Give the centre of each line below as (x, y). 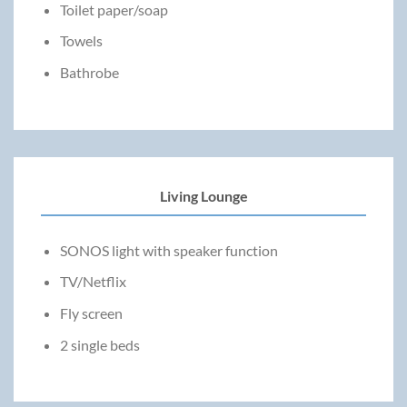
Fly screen (91, 313)
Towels (81, 41)
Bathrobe (89, 73)
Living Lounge (203, 195)
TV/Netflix (93, 282)
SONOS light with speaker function (169, 250)
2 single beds (99, 344)
